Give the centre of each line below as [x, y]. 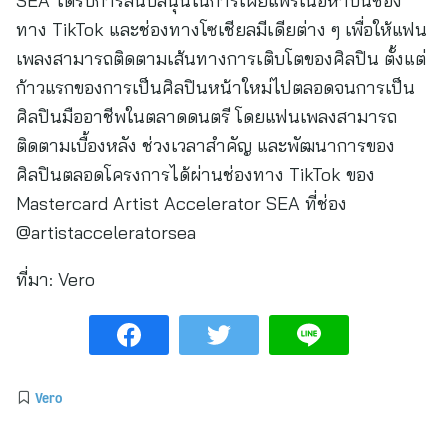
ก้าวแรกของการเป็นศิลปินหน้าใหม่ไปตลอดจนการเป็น [215, 87]
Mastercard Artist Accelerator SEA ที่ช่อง [181, 203]
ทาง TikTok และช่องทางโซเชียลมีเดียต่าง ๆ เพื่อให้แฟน [221, 29]
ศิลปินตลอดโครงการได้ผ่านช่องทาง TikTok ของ [195, 174]
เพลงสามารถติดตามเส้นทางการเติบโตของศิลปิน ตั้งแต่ [221, 58]
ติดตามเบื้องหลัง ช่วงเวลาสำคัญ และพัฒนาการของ [205, 145]
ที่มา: [34, 279]
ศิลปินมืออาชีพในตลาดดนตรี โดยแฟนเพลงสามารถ [206, 116]
